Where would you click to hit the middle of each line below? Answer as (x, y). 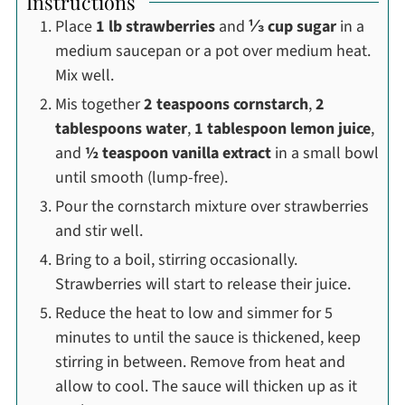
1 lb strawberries (155, 27)
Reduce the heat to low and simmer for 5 (193, 314)
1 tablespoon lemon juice (282, 129)
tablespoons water (121, 129)
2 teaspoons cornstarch (226, 105)
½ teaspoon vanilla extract (178, 154)
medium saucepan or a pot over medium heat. (212, 52)
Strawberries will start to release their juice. (202, 285)
